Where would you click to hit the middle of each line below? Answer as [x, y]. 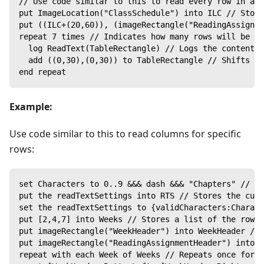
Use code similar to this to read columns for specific [125, 133]
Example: [31, 106]
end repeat [42, 72]
